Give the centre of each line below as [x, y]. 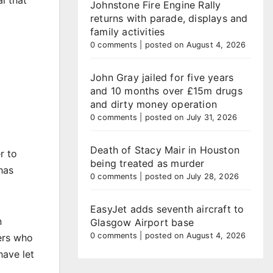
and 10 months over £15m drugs [166, 91]
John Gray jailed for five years [162, 77]
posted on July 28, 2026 [192, 176]
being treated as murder [147, 163]
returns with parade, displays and [169, 18]
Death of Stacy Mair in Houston [165, 150]
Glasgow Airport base [142, 222]
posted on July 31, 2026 [191, 117]
